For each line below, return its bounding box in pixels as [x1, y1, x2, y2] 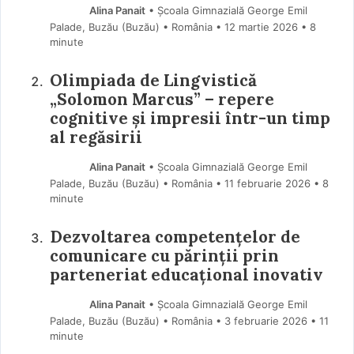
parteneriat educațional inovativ [49, 264, 323, 286]
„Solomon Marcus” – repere [49, 88, 274, 111]
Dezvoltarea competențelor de [49, 226, 300, 248]
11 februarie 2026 [224, 177, 311, 190]
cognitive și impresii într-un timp [49, 107, 330, 130]
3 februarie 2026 [224, 314, 307, 328]
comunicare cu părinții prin [49, 245, 279, 267]
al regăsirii [49, 126, 142, 149]
